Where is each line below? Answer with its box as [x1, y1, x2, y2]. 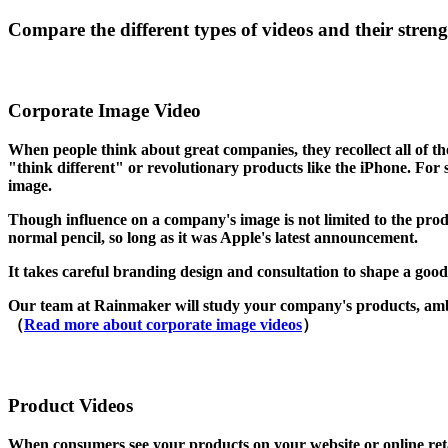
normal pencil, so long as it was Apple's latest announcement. [8, 228, 418, 246]
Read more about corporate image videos [24, 315, 302, 333]
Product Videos [8, 395, 133, 417]
